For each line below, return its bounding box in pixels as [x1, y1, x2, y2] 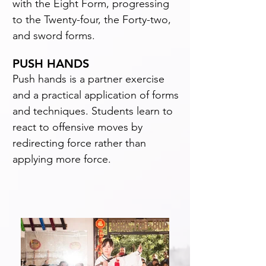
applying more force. [12, 153, 111, 166]
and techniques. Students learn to [12, 104, 173, 118]
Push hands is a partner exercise [12, 72, 164, 85]
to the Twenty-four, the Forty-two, [12, 13, 171, 26]
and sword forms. [12, 29, 95, 42]
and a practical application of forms [12, 88, 179, 102]
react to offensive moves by [12, 121, 142, 134]
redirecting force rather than [12, 137, 146, 150]
